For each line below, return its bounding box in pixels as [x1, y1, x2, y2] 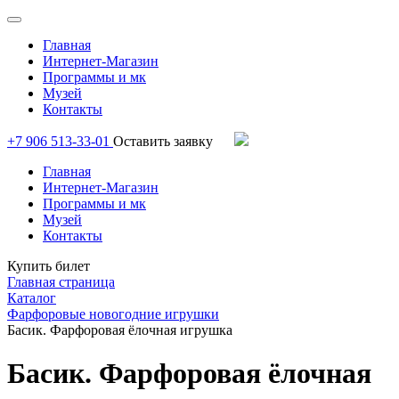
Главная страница [7, 274, 115, 289]
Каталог [7, 290, 56, 305]
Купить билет [7, 258, 90, 273]
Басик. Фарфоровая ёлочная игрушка [7, 322, 232, 338]
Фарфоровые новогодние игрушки [7, 306, 219, 322]
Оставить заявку [113, 134, 216, 149]
